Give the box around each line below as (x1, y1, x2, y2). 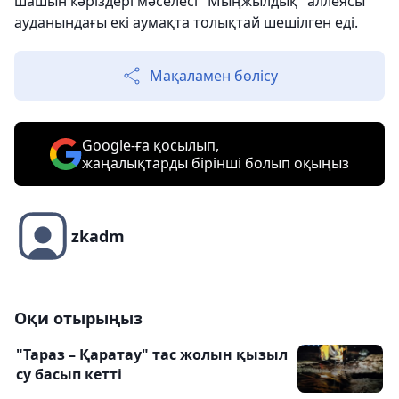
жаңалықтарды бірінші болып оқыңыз (82, 153, 349, 174)
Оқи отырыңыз (14, 307, 142, 330)
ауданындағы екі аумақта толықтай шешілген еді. (14, 12, 358, 33)
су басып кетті (16, 364, 122, 385)
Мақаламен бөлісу (150, 66, 278, 86)
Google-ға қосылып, (82, 135, 219, 156)
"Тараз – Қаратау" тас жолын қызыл (16, 345, 288, 365)
